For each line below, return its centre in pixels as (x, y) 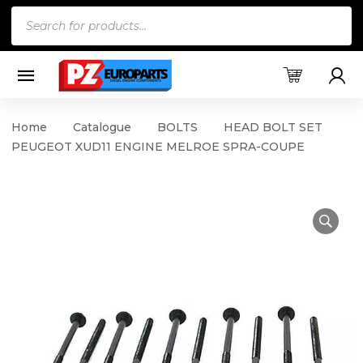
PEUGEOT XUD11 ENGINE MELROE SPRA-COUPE (158, 146)
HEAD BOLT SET (273, 127)
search (32, 39)
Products (41, 16)
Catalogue (102, 127)
